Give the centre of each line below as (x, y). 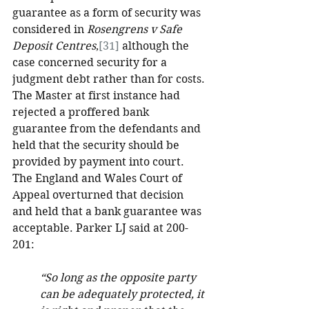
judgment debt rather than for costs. (110, 79)
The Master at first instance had (98, 96)
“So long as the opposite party (119, 278)
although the (156, 46)
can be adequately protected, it (123, 294)
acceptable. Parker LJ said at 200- (100, 228)
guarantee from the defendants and (108, 129)
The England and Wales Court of (99, 178)
